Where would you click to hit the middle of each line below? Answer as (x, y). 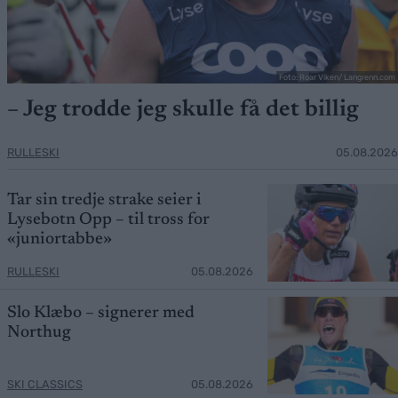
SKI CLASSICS (45, 384)
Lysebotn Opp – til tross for (108, 219)
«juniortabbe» (60, 239)
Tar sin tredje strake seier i (104, 200)
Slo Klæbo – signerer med (101, 313)
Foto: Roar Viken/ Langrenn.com (337, 77)
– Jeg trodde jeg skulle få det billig (183, 110)
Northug (39, 332)
